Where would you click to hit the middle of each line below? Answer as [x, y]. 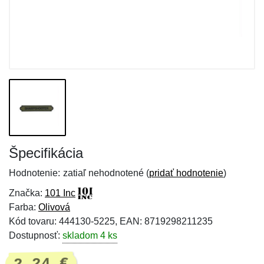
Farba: [24, 207]
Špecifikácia [46, 153]
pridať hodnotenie [186, 173]
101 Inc [60, 193]
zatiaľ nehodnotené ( [106, 173]
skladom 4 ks [90, 235]
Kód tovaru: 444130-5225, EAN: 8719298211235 [111, 221]
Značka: [27, 193]
